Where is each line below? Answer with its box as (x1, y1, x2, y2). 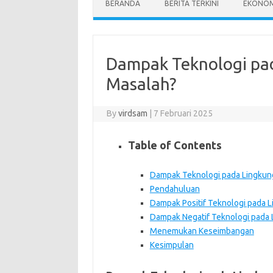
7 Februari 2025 (154, 108, 213, 118)
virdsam (118, 108, 148, 118)
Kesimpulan (149, 240, 194, 250)
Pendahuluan (149, 184, 200, 194)
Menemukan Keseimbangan (149, 226, 254, 236)
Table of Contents (127, 139, 222, 151)
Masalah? (105, 74, 176, 93)
